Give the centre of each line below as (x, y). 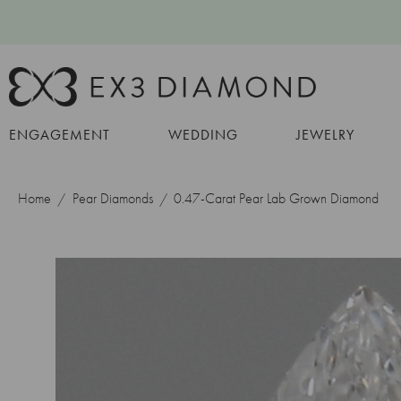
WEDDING (203, 134)
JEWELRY (325, 134)
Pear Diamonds (112, 198)
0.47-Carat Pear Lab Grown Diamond (276, 198)
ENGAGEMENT (60, 134)
